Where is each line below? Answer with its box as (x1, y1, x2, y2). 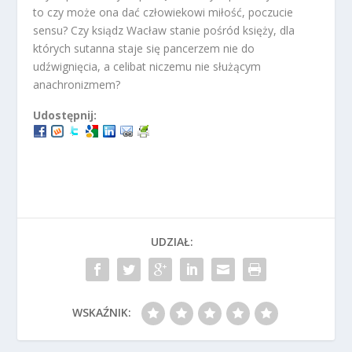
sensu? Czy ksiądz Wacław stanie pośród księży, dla (33, 23, 295, 38)
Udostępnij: (33, 108, 97, 123)
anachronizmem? (33, 77, 121, 92)
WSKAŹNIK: (71, 305, 131, 320)
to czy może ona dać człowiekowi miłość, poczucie (33, 5, 294, 20)
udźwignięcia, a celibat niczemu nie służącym (33, 59, 262, 74)
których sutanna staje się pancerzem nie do (33, 41, 255, 56)
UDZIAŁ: (151, 234, 193, 249)
